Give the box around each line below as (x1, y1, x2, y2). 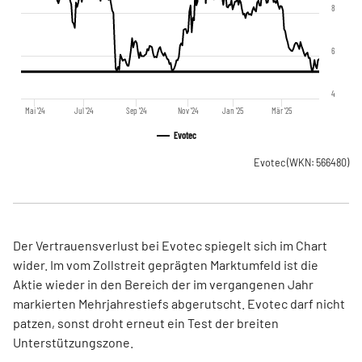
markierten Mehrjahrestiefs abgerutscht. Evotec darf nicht (13, 296, 345, 311)
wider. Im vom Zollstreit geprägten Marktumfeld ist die (13, 257, 318, 272)
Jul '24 (74, 105, 95, 116)
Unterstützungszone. (13, 335, 133, 350)
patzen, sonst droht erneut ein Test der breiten (13, 315, 279, 330)
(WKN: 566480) (287, 157, 349, 168)
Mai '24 (24, 105, 45, 116)
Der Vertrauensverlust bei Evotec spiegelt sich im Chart (13, 238, 327, 253)
